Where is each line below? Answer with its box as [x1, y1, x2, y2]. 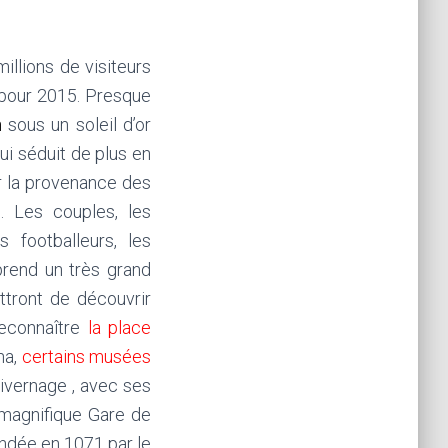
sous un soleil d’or [7, 114, 152, 135]
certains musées [21, 346, 152, 367]
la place [87, 317, 152, 338]
